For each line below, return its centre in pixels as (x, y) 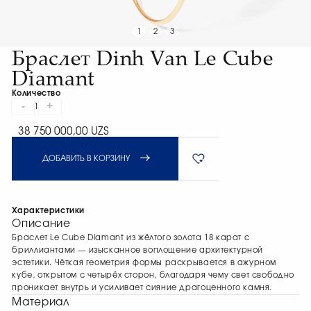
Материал (41, 303)
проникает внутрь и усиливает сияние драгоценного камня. (142, 288)
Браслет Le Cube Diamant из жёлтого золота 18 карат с (131, 238)
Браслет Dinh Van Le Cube (143, 57)
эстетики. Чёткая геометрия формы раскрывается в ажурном (144, 263)
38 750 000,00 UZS (64, 132)
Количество (36, 93)
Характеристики (49, 211)
